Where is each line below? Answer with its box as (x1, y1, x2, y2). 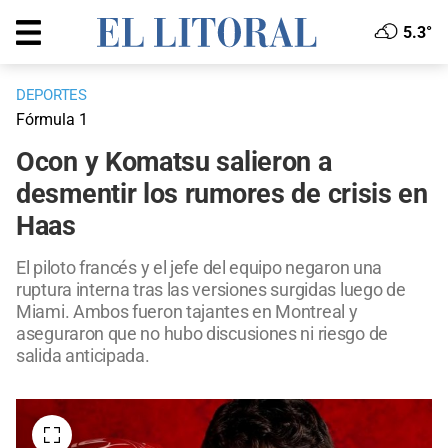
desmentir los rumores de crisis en (16, 178, 428, 211)
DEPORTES (16, 86, 87, 105)
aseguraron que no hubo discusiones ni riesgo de (16, 323, 388, 345)
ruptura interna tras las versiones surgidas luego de (16, 279, 406, 301)
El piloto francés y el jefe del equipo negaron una (16, 257, 383, 279)
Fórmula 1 (16, 110, 88, 130)
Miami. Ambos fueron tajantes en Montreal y (16, 301, 358, 323)
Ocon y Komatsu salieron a (16, 146, 332, 179)
